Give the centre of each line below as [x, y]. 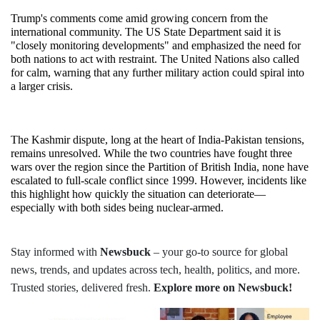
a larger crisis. [42, 86]
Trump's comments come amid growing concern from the [139, 19]
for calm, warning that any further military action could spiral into [157, 73]
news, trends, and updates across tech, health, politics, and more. [155, 270]
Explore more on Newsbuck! [223, 288]
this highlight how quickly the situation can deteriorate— [138, 194]
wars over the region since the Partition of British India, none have [160, 167]
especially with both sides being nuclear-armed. [117, 208]
